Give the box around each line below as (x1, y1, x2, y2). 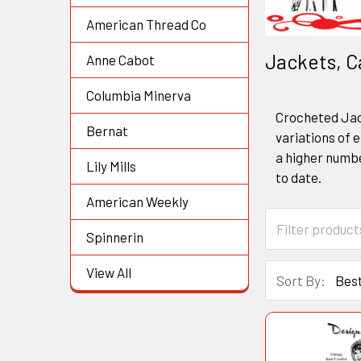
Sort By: (276, 272, 326, 289)
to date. (275, 168, 326, 185)
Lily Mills (86, 158, 136, 175)
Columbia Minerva (86, 87, 191, 104)
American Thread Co (86, 16, 206, 33)
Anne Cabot (86, 52, 155, 68)
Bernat (86, 122, 128, 139)
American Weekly (86, 193, 189, 210)
